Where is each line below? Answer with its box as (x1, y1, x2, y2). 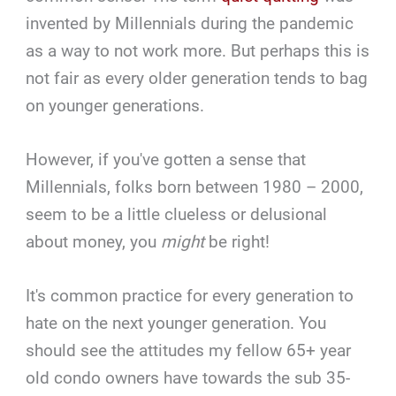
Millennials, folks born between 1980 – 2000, (26, 176, 364, 197)
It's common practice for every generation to (26, 286, 354, 307)
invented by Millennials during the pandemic (26, 12, 354, 34)
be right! (204, 231, 270, 252)
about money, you (26, 231, 162, 252)
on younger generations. (26, 95, 205, 116)
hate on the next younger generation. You (26, 313, 327, 334)
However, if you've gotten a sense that (26, 148, 307, 170)
